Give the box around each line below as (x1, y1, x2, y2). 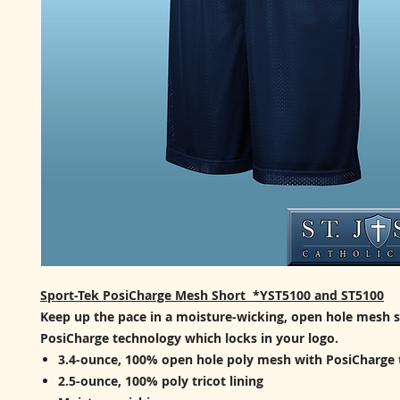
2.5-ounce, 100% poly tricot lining (58, 371, 263, 389)
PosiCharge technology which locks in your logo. (40, 329, 338, 346)
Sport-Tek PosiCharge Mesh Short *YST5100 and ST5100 (40, 286, 384, 304)
